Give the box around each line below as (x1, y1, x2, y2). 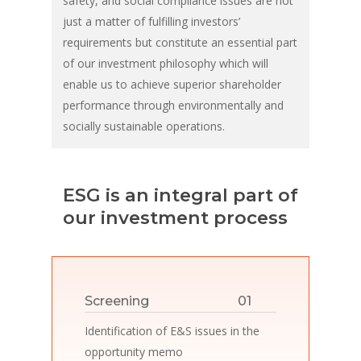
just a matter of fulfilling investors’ (62, 14, 240, 30)
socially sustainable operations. (62, 118, 225, 135)
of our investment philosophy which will (62, 56, 268, 72)
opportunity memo (85, 343, 184, 359)
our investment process (62, 205, 288, 229)
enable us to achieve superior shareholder (62, 77, 281, 93)
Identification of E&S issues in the (85, 322, 260, 338)
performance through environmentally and (62, 98, 284, 114)
